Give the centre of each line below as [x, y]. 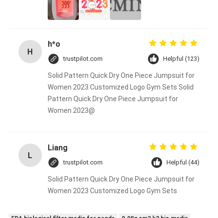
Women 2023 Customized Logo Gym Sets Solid [120, 87]
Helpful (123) [182, 59]
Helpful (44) [183, 163]
